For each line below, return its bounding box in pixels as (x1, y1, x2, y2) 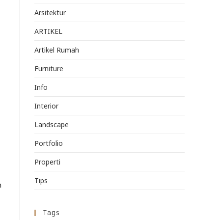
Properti (34, 157, 60, 167)
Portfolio (34, 138, 63, 148)
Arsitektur (34, 8, 66, 18)
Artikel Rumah (34, 45, 79, 55)
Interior (34, 101, 58, 111)
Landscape (34, 120, 69, 130)
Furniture (34, 64, 63, 74)
